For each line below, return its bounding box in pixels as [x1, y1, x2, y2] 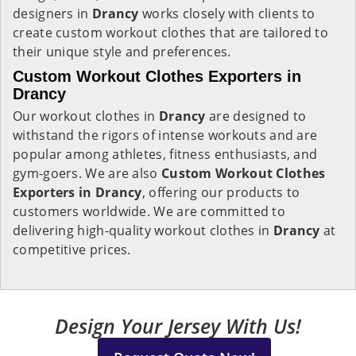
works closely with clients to [138, 5, 315, 22]
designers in [13, 5, 92, 22]
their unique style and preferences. [13, 43, 231, 60]
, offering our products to [141, 184, 300, 201]
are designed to [209, 107, 307, 125]
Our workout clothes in [13, 107, 159, 125]
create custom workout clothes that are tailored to [13, 24, 328, 41]
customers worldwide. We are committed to [13, 203, 285, 220]
